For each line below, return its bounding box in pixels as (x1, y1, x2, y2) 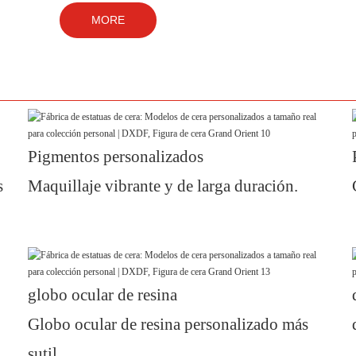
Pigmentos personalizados (28, 147, 203, 167)
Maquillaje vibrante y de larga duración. (28, 176, 298, 196)
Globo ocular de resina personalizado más (28, 315, 308, 335)
